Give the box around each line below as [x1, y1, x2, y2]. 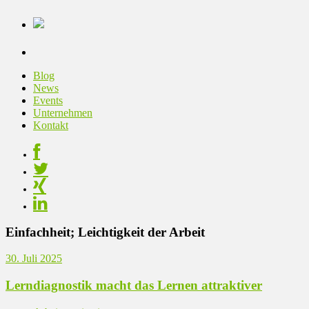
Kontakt [33, 119, 68, 131]
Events [33, 94, 63, 106]
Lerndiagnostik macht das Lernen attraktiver [6, 277, 262, 292]
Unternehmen [33, 106, 92, 119]
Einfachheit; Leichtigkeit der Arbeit [6, 224, 205, 239]
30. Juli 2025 [6, 252, 62, 265]
